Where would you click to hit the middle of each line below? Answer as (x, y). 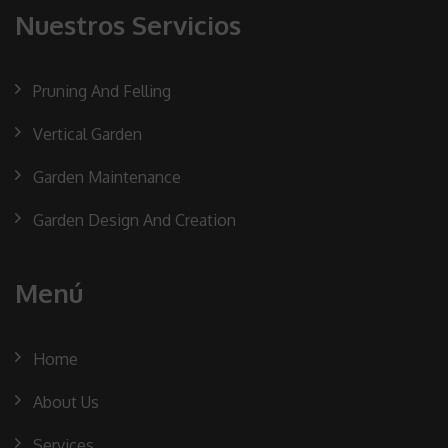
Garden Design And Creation (134, 219)
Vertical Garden (87, 133)
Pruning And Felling (102, 90)
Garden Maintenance (107, 176)
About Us (66, 401)
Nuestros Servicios (128, 24)
